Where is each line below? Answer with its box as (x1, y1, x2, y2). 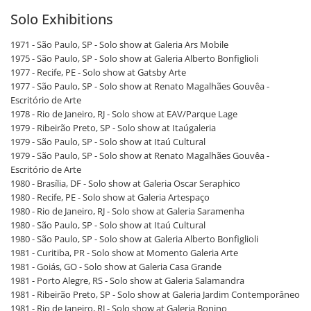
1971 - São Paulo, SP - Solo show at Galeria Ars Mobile (10, 38, 228, 51)
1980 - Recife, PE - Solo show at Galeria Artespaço (10, 191, 210, 204)
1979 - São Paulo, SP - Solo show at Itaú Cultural (10, 135, 205, 149)
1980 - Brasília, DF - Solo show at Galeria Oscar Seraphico (10, 177, 240, 190)
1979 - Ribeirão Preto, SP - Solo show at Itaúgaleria (10, 121, 216, 135)
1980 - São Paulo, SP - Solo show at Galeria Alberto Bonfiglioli (10, 233, 258, 246)
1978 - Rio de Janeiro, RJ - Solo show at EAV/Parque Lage (10, 108, 237, 121)
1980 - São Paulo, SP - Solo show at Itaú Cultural (10, 219, 205, 232)
